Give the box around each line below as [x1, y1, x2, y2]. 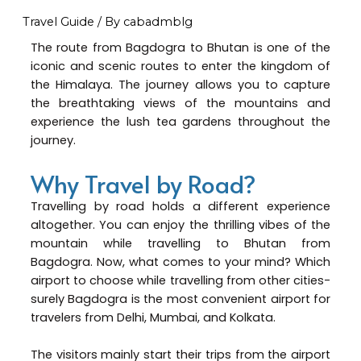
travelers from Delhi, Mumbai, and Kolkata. [30, 309, 276, 326]
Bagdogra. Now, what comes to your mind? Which [30, 253, 331, 270]
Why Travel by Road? [30, 166, 256, 200]
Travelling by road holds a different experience [30, 197, 331, 214]
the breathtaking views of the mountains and [30, 95, 331, 112]
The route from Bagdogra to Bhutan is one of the [30, 39, 331, 56]
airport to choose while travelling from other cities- [30, 272, 331, 288]
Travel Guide [22, 15, 94, 30]
